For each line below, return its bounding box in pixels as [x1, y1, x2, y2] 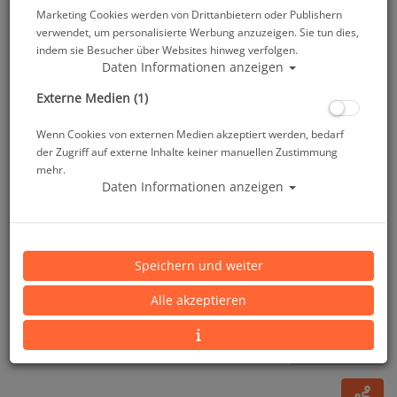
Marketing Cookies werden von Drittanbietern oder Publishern [36, 6, 342, 21]
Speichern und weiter [134, 256, 263, 274]
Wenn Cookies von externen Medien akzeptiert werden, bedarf [36, 126, 344, 141]
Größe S [13, 230, 73, 251]
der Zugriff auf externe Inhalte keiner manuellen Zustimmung [36, 144, 338, 159]
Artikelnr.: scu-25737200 [13, 276, 157, 293]
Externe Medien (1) [36, 89, 148, 106]
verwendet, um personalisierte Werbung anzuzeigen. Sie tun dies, [36, 24, 359, 39]
